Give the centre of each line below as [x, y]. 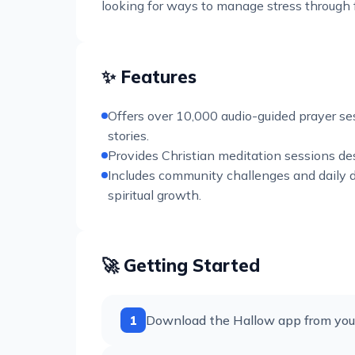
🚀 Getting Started [181, 265]
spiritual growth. [155, 195]
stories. [128, 136]
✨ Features [149, 77]
